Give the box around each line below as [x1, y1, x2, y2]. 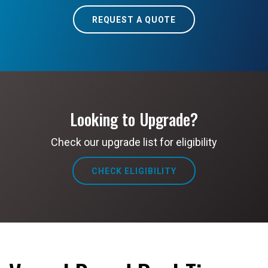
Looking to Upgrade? [69, 107, 199, 131]
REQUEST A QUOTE [92, 14, 176, 25]
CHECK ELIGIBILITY [91, 166, 177, 176]
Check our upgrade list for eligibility [51, 136, 217, 148]
